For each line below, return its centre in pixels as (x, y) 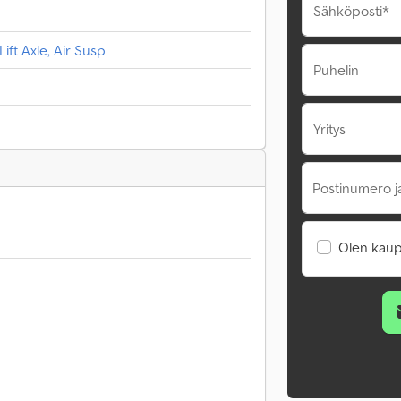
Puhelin (336, 70)
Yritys (329, 129)
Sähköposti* (351, 11)
